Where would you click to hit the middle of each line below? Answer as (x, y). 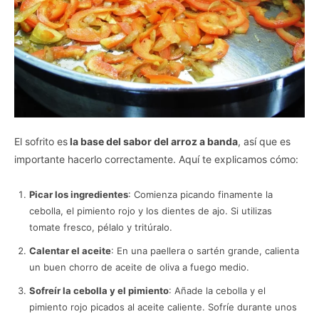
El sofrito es (41, 141)
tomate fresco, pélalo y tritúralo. (101, 227)
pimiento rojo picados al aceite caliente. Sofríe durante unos (163, 307)
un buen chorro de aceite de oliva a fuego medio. (139, 267)
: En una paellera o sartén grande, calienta (205, 250)
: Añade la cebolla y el (217, 290)
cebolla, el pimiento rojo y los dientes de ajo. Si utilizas (151, 210)
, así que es (264, 141)
